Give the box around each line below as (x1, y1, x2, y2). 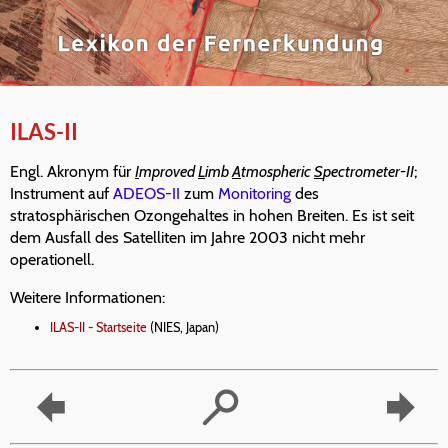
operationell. (10, 250, 94, 270)
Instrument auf (10, 184, 113, 204)
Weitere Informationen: (10, 288, 165, 308)
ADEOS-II (113, 184, 180, 204)
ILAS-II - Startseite (50, 320, 147, 336)
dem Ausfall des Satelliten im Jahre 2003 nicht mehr (10, 228, 365, 248)
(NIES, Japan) (147, 320, 219, 336)
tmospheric (241, 162, 314, 182)
